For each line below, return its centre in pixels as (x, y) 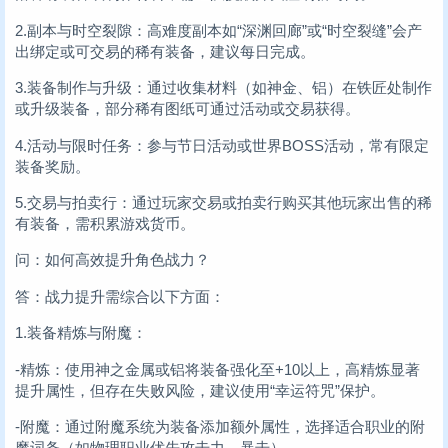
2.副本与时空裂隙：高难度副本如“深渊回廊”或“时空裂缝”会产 (218, 30)
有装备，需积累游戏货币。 (105, 224)
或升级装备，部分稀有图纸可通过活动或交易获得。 (187, 109)
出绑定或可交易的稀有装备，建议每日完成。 (165, 51)
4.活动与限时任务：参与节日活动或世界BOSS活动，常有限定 (222, 145)
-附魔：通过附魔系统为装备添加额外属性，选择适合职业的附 (220, 426)
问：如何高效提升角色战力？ (112, 260)
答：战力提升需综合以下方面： (120, 296)
